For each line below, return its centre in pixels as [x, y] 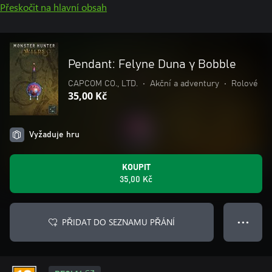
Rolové [245, 84]
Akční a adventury [185, 84]
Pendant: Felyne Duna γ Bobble [152, 64]
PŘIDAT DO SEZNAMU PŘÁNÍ [118, 222]
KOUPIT [136, 168]
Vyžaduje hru [54, 135]
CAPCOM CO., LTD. [103, 84]
